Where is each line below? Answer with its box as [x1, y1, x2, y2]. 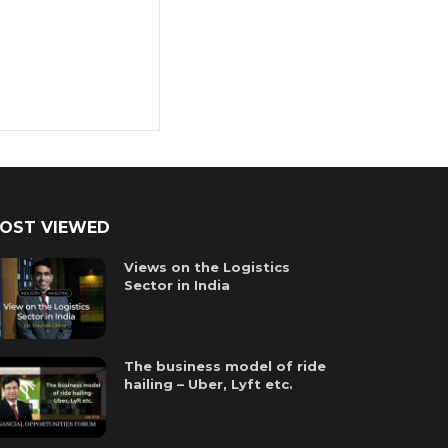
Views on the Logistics [124, 259, 291, 275]
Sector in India [124, 277, 231, 293]
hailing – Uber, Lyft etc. [124, 376, 294, 393]
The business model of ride [124, 358, 327, 375]
